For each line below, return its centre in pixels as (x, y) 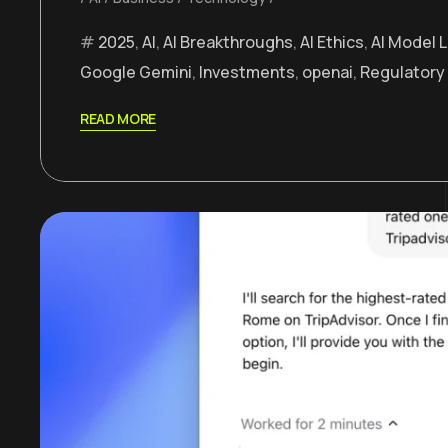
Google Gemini (136, 72)
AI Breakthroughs (228, 42)
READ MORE (118, 119)
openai (327, 72)
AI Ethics (332, 42)
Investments (247, 72)
